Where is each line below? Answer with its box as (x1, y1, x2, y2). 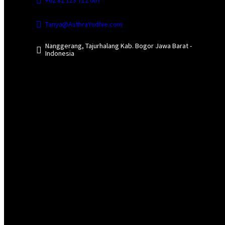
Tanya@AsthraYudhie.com (45, 19, 123, 29)
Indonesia (45, 49, 74, 58)
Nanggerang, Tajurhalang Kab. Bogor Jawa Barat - (45, 41, 192, 51)
